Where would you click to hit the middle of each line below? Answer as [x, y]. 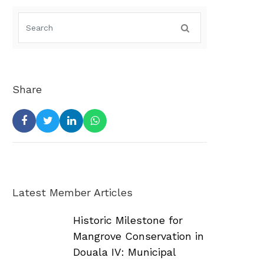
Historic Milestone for [128, 220]
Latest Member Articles [72, 192]
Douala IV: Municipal [124, 252]
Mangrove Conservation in [138, 236]
